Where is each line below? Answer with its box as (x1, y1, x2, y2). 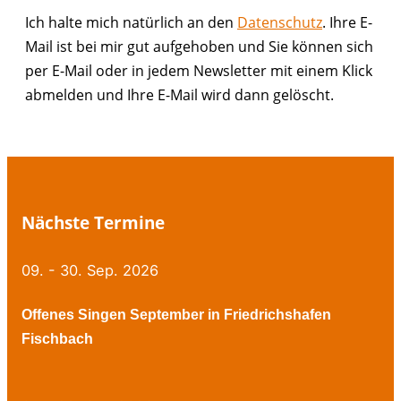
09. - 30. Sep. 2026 (21, 261, 158, 280)
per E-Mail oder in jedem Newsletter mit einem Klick (25, 59, 372, 81)
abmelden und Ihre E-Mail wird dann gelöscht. (25, 83, 334, 105)
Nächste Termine (21, 210, 165, 235)
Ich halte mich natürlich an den (25, 11, 237, 32)
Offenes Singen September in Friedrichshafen (21, 305, 331, 322)
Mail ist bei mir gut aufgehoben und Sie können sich (25, 35, 373, 56)
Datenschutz (237, 11, 322, 32)
